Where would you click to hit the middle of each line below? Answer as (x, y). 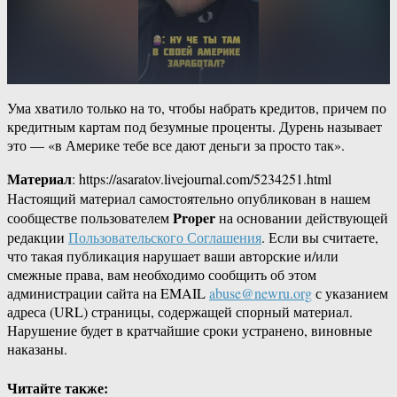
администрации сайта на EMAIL (108, 293)
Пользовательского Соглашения (165, 237)
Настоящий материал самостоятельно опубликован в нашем (189, 198)
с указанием (350, 293)
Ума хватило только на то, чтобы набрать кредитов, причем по (197, 108)
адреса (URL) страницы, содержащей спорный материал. (180, 312)
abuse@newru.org (261, 293)
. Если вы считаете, (320, 237)
